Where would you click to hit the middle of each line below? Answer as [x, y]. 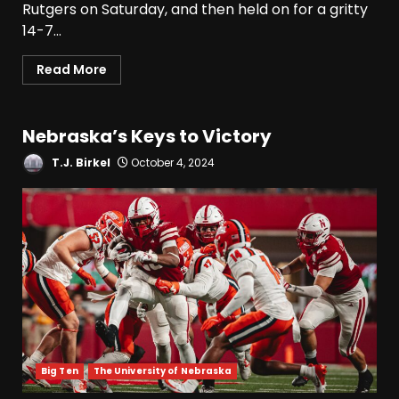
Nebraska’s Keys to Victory [147, 137]
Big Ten [60, 371]
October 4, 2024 [171, 163]
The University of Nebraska [163, 371]
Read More [72, 70]
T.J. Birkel [80, 163]
